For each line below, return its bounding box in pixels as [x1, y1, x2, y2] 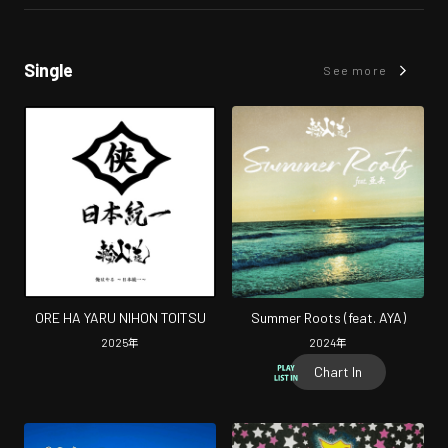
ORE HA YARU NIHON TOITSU [34, 309, 206, 326]
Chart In [314, 363, 362, 381]
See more [323, 63, 387, 77]
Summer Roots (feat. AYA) [250, 309, 406, 326]
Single [24, 59, 73, 81]
